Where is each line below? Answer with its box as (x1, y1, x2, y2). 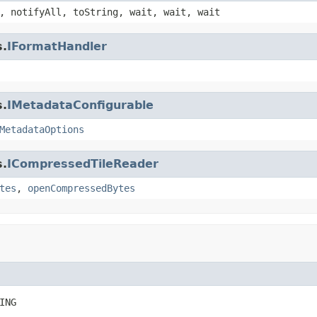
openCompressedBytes (28, 182, 135, 194)
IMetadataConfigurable (7, 98, 154, 112)
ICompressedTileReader (7, 156, 158, 171)
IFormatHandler (7, 39, 107, 53)
